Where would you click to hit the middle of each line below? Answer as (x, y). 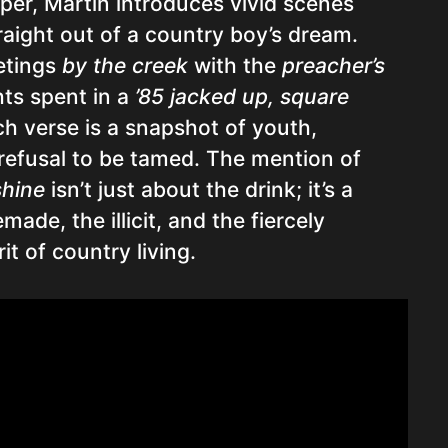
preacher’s (333, 65)
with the (235, 65)
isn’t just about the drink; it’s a (199, 189)
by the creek (125, 65)
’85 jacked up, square (242, 96)
